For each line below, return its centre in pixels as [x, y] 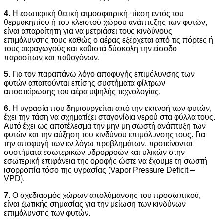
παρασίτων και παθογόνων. [52, 57]
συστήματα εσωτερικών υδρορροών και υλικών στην [94, 152]
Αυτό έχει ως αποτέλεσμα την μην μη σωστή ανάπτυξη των [105, 126]
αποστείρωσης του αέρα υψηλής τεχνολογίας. [82, 91]
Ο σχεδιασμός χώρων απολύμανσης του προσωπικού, [106, 195]
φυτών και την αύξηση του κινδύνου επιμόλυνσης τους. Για [105, 134]
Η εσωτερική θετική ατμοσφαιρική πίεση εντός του [97, 13]
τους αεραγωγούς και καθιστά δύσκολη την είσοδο [90, 48]
